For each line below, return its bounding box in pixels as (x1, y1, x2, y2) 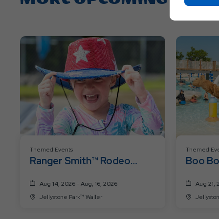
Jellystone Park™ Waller (86, 193, 102, 201)
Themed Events (30, 145, 73, 153)
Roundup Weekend (30, 168, 114, 181)
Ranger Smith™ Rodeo (30, 154, 131, 167)
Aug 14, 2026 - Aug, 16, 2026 (40, 179, 117, 188)
